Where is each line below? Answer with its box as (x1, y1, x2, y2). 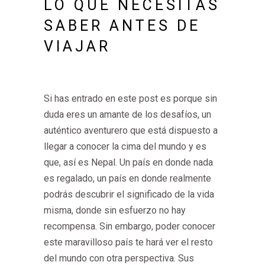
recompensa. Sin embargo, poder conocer (44, 221, 215, 232)
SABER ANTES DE (44, 17, 201, 34)
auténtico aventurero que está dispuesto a (44, 125, 218, 136)
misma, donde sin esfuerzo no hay (44, 205, 186, 216)
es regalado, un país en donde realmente (44, 173, 211, 184)
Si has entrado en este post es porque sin (44, 93, 217, 104)
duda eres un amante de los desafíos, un (44, 109, 211, 120)
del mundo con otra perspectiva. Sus (44, 253, 194, 264)
